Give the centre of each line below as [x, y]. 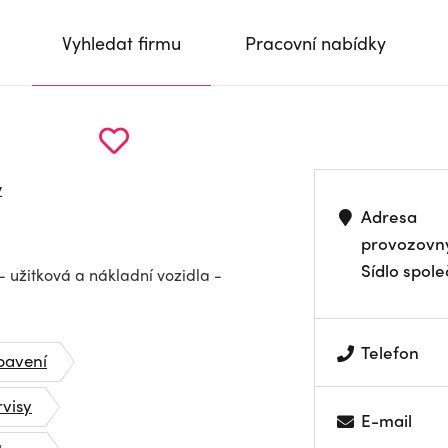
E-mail [387, 420]
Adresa [389, 216]
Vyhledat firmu [121, 42]
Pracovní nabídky [315, 42]
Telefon [390, 352]
